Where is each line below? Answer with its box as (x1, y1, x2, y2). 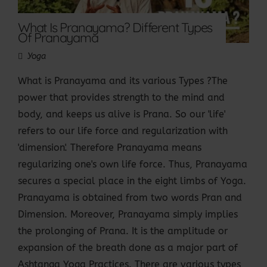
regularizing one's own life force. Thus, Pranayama (18, 159, 247, 170)
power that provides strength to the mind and (18, 92, 225, 104)
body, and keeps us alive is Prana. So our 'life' (18, 108, 225, 120)
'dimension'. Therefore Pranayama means (18, 142, 201, 154)
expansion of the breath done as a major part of (18, 242, 238, 254)
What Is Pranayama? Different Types (18, 19, 213, 36)
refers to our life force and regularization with (18, 125, 228, 137)
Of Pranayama (18, 29, 98, 46)
